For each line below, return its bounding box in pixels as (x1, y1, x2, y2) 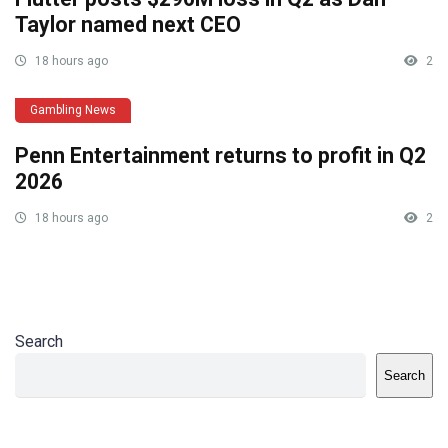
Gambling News (30, 102, 116, 117)
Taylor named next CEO (15, 11, 241, 37)
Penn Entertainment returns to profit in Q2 (15, 142, 426, 168)
